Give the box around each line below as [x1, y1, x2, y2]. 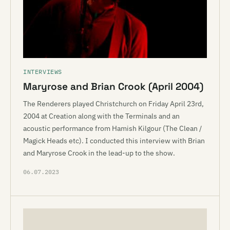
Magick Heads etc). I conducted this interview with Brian [23, 136, 205, 145]
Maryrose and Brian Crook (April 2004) [23, 80, 203, 93]
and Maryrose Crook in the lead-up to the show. [23, 148, 175, 158]
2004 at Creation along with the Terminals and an [23, 111, 180, 121]
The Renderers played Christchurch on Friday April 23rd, [23, 99, 204, 108]
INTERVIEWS [23, 68, 62, 75]
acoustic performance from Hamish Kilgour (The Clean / [23, 124, 202, 133]
